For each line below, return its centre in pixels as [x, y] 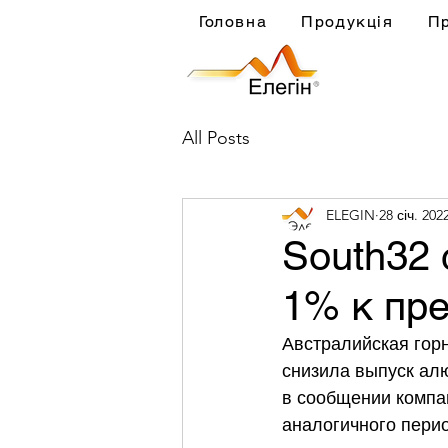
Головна [233, 21]
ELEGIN [350, 214]
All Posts [216, 137]
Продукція [347, 21]
